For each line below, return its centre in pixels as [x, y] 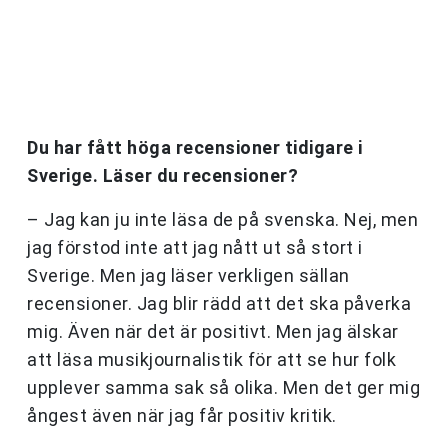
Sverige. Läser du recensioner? [162, 176]
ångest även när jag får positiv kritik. [182, 416]
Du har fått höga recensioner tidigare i [195, 148]
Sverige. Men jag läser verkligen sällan [188, 276]
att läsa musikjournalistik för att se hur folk [211, 360]
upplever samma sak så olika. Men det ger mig [223, 388]
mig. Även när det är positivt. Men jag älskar [213, 332]
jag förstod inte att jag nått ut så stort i [195, 248]
